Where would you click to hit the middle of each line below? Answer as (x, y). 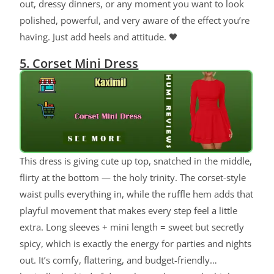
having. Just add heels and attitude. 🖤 (99, 36)
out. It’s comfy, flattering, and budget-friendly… (119, 260)
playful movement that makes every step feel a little (129, 210)
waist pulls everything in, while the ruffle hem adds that (137, 194)
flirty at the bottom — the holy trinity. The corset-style (133, 177)
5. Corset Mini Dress (79, 63)
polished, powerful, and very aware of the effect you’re (135, 20)
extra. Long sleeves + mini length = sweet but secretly (132, 227)
